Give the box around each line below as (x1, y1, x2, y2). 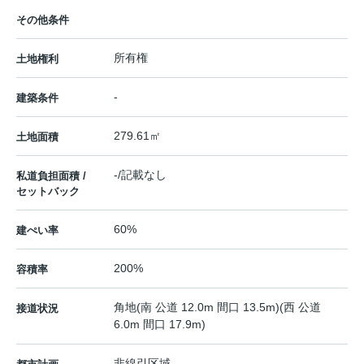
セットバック (16, 185, 80, 198)
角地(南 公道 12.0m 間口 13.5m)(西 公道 (114, 301, 321, 314)
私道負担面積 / (16, 170, 86, 183)
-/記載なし (114, 168, 167, 182)
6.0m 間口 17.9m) (114, 318, 206, 331)
